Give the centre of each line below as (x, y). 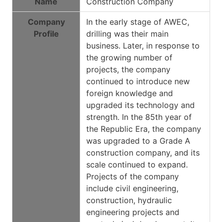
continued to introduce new (138, 81)
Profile (46, 33)
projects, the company (128, 69)
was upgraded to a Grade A (138, 140)
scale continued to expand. (137, 164)
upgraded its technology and (140, 105)
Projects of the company (133, 176)
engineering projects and (133, 212)
